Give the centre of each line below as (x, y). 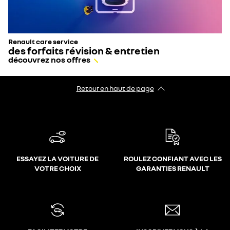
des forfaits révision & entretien (84, 50)
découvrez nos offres (49, 60)
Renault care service (43, 41)
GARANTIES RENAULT (172, 168)
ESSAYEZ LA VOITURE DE (57, 158)
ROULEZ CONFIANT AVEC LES (172, 158)
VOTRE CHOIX (57, 168)
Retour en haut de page (115, 88)
